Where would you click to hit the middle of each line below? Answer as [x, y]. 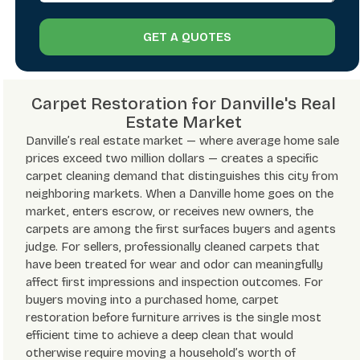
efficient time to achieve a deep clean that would [160, 335]
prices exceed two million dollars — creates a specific [172, 158]
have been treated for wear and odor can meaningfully [175, 264]
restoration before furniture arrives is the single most [174, 317]
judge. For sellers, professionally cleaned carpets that [173, 246]
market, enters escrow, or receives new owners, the [170, 211]
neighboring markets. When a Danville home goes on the [180, 193]
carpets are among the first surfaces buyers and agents [181, 229]
